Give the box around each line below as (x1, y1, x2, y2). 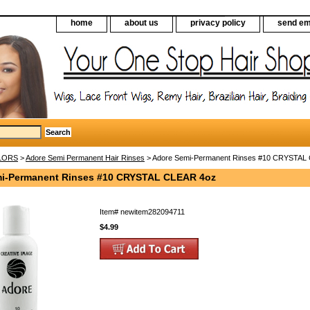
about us (125, 18, 158, 28)
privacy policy (190, 18, 246, 28)
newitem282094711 (120, 207, 185, 216)
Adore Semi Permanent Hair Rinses (26, 153, 145, 162)
